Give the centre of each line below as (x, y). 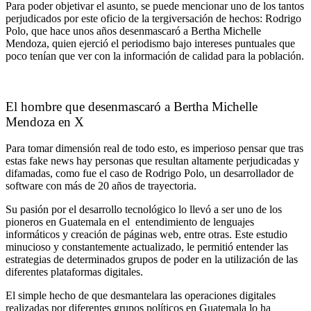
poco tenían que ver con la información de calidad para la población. (155, 56)
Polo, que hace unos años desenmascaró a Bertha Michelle (133, 31)
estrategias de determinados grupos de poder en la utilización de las (152, 260)
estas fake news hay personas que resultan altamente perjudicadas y (152, 161)
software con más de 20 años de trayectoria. (101, 186)
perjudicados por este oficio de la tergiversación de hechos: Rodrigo (153, 18)
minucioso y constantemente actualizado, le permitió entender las (147, 247)
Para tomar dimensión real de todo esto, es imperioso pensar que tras (154, 149)
